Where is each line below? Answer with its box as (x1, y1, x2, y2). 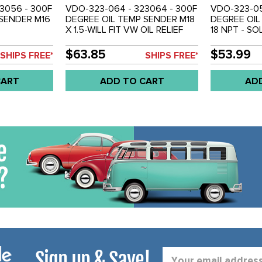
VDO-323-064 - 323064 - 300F (65, 2, 198, 15)
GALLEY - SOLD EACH (65, 34, 157, 46)
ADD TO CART (99, 75, 164, 87)
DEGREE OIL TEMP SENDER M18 (65, 13, 195, 25)
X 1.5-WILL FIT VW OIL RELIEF (65, 23, 184, 36)
